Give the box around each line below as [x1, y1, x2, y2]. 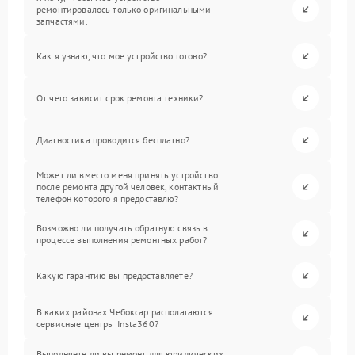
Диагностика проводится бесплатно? [36, 134, 189, 147]
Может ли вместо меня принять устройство [36, 169, 218, 181]
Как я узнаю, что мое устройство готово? [36, 50, 207, 63]
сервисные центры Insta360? [36, 317, 158, 330]
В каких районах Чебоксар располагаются [36, 305, 213, 318]
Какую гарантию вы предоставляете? [36, 269, 193, 282]
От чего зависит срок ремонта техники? [36, 92, 204, 105]
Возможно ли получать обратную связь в [36, 221, 208, 234]
